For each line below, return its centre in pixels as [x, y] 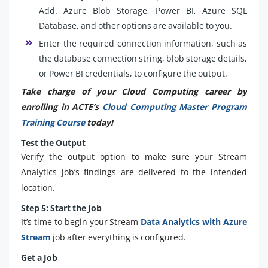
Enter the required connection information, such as [143, 44]
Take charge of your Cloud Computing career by [134, 92]
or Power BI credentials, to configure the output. [133, 74]
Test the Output [53, 143]
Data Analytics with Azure [194, 222]
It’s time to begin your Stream [81, 222]
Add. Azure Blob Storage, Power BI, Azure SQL [143, 11]
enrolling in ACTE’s [62, 107]
